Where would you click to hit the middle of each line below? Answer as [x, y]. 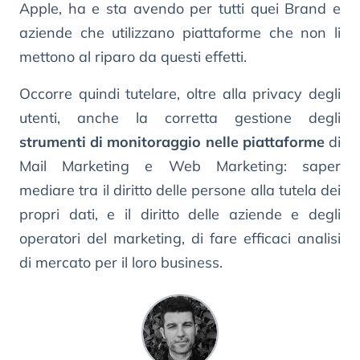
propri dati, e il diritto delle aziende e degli [180, 214]
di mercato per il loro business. [121, 262]
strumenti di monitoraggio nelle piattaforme [172, 141]
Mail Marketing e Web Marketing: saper [180, 166]
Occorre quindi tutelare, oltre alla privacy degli [180, 93]
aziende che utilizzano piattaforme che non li [180, 32]
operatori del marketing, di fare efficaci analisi [180, 238]
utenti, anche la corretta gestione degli [180, 117]
